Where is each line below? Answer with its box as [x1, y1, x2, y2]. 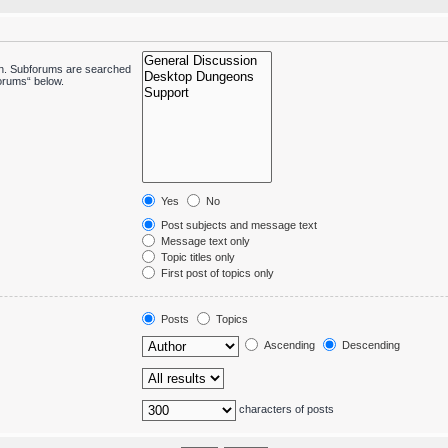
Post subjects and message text [158, 219, 318, 231]
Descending [339, 339, 401, 352]
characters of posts [236, 403, 335, 416]
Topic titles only [158, 251, 236, 263]
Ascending [261, 339, 316, 352]
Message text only [158, 235, 251, 247]
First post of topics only [158, 267, 275, 279]
